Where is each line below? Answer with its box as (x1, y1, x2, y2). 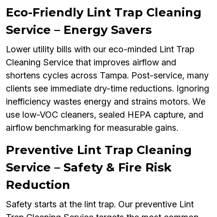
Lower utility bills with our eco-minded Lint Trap (6, 44, 194, 55)
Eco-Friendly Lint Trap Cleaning (6, 5, 201, 20)
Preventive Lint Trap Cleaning (6, 143, 192, 157)
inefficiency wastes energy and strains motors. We (6, 96, 205, 107)
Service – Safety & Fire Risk (6, 160, 171, 175)
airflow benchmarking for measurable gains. (6, 123, 178, 133)
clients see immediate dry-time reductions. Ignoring (6, 83, 209, 94)
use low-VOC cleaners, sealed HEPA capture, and (6, 109, 203, 120)
